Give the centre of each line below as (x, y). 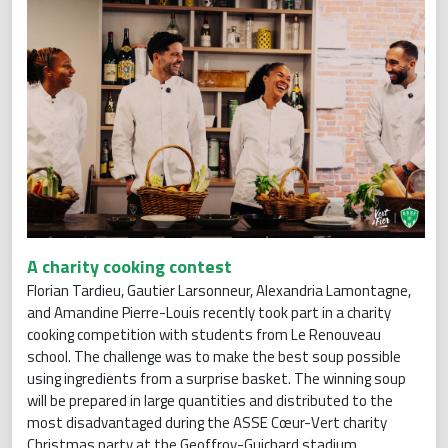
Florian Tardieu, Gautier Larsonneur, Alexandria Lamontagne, (219, 290)
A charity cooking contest (133, 266)
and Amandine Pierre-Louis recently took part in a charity (209, 312)
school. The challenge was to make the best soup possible (214, 356)
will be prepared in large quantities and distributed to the (210, 400)
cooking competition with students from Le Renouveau (204, 334)
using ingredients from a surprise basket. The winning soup (216, 378)
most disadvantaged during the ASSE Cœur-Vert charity (207, 422)
